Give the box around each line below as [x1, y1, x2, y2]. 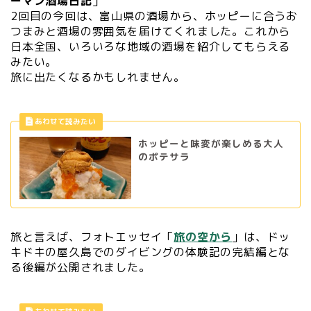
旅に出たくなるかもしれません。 [10, 69, 185, 85]
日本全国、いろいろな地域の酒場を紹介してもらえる [10, 38, 291, 54]
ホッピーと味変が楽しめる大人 [137, 136, 284, 150]
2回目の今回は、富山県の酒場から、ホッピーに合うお [10, 8, 298, 24]
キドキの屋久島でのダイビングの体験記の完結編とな [10, 244, 291, 260]
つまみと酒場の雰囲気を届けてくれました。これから [10, 23, 291, 39]
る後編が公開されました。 [10, 260, 151, 276]
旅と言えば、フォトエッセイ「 [10, 229, 174, 245]
